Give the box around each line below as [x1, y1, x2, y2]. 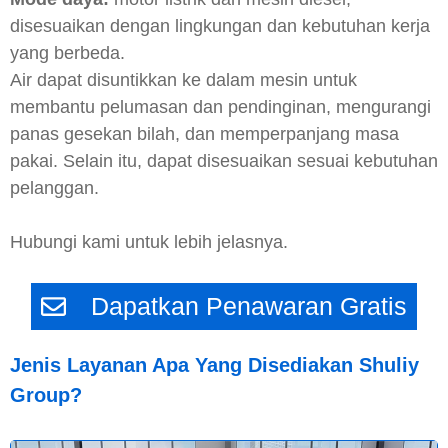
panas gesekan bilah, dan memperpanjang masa [10, 123, 399, 144]
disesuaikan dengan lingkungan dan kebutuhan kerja [10, 15, 430, 36]
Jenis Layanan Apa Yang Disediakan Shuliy [10, 353, 419, 376]
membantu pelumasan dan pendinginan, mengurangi [10, 96, 431, 117]
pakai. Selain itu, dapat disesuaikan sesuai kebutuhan [10, 150, 438, 171]
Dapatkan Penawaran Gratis [91, 291, 407, 320]
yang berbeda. [10, 42, 125, 63]
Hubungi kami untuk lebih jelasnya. [10, 231, 288, 252]
